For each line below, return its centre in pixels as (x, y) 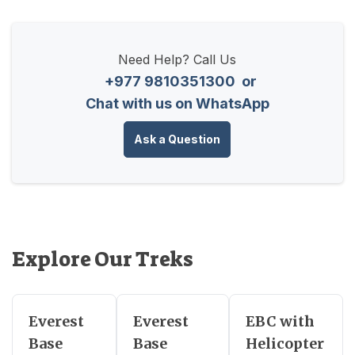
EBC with (280, 322)
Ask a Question (177, 139)
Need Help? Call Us (177, 60)
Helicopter (284, 344)
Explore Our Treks (103, 260)
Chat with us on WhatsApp (177, 104)
